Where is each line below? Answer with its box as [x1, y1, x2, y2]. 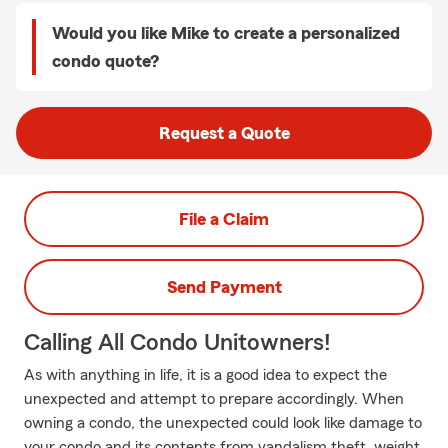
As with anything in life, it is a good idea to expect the [24, 367, 387, 383]
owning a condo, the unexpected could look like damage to [24, 415, 422, 431]
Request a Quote [158, 124, 290, 142]
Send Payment [166, 278, 282, 296]
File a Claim [179, 210, 269, 228]
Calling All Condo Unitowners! [24, 331, 331, 355]
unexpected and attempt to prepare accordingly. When [24, 391, 404, 407]
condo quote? [52, 52, 159, 70]
